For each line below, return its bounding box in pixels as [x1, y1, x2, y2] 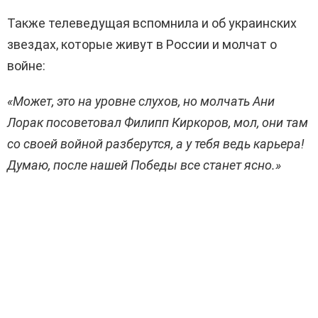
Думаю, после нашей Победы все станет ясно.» [7, 158, 281, 173]
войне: [7, 58, 45, 74]
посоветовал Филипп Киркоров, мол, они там [43, 115, 308, 131]
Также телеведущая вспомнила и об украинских [7, 16, 297, 31]
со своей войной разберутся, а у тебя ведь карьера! [7, 136, 305, 152]
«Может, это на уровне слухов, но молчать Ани [7, 94, 275, 109]
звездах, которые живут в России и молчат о [7, 37, 277, 53]
